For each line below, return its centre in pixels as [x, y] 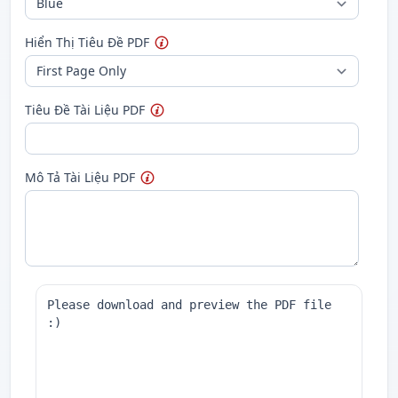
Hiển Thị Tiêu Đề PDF [87, 42]
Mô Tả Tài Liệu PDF [80, 177]
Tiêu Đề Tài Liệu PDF [85, 110]
